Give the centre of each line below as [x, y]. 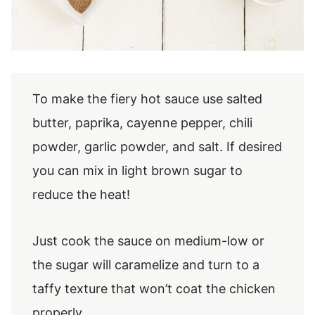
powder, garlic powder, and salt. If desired [157, 147]
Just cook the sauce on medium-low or [148, 241]
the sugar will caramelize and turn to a [146, 265]
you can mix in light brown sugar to [137, 171]
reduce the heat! [81, 194]
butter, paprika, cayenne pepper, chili [142, 123]
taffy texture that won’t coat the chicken [154, 289]
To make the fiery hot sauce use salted [147, 99]
